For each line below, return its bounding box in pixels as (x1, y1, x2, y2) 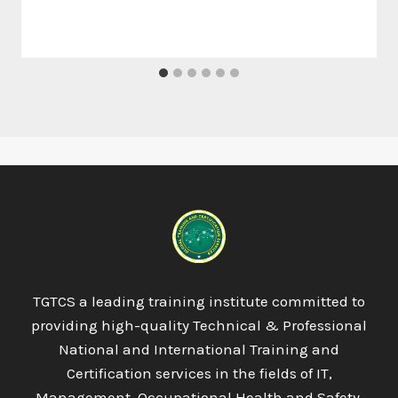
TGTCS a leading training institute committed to (33, 292, 365, 310)
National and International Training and (59, 340, 339, 358)
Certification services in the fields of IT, (66, 364, 332, 382)
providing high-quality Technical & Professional (31, 316, 367, 334)
